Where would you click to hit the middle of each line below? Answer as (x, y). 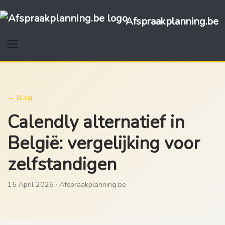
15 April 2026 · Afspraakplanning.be (67, 185)
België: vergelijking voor (104, 143)
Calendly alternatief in (96, 122)
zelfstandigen (62, 164)
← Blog (20, 98)
